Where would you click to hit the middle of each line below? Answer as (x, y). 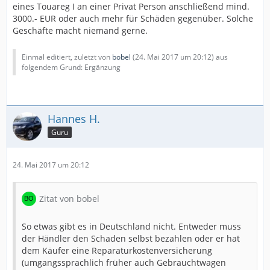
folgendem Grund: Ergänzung (71, 67)
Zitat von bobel (69, 198)
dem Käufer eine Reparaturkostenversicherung (117, 250)
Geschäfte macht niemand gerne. (80, 30)
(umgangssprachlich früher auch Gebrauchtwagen (124, 262)
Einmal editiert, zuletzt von (67, 57)
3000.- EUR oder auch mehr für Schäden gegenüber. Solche (133, 18)
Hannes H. (74, 118)
